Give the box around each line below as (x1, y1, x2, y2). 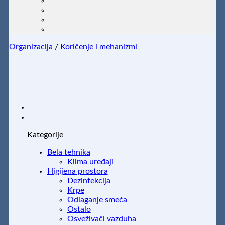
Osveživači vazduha (67, 215, 136, 223)
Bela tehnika (47, 148, 90, 157)
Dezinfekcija (67, 177, 110, 185)
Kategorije (27, 131, 63, 139)
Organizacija (9, 43, 53, 51)
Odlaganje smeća (67, 196, 127, 204)
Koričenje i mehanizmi (60, 43, 137, 51)
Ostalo (67, 205, 91, 214)
